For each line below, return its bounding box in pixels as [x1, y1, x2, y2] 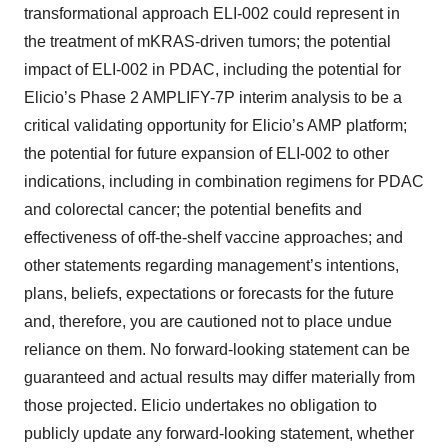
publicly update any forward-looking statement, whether [24, 425, 414, 442]
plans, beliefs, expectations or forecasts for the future [24, 285, 394, 302]
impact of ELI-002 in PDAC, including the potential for [24, 61, 401, 78]
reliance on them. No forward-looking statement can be [24, 341, 410, 358]
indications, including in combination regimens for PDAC [24, 173, 424, 190]
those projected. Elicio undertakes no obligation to [24, 397, 377, 414]
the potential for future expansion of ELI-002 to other [24, 145, 389, 162]
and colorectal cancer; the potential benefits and [24, 201, 362, 218]
